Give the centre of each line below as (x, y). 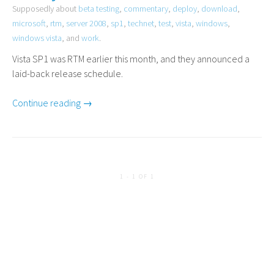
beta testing (99, 9)
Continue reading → (52, 103)
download (219, 9)
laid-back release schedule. (68, 73)
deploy (185, 9)
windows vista (37, 38)
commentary (146, 9)
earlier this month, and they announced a (167, 59)
